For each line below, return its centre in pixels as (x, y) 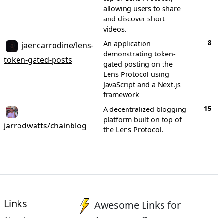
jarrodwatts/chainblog (45, 125)
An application (127, 43)
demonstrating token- (139, 54)
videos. (115, 29)
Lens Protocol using (136, 74)
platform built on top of (142, 119)
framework (121, 94)
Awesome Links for (138, 205)
